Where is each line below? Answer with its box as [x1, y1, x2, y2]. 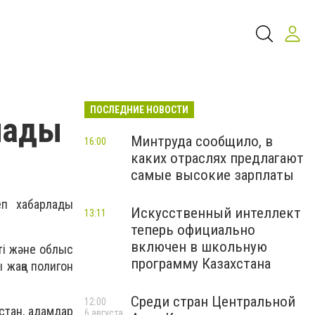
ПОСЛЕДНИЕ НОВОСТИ [90, 104, 188, 115]
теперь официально [131, 221, 255, 238]
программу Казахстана [131, 255, 271, 272]
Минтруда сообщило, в [131, 133, 273, 150]
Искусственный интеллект [131, 205, 301, 221]
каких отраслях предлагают [131, 150, 304, 167]
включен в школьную [131, 238, 267, 255]
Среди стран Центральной [131, 293, 295, 310]
